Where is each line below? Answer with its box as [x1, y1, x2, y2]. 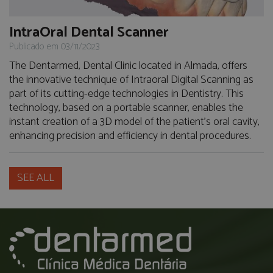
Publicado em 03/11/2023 [9, 39, 100, 55]
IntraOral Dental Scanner [9, 21, 169, 45]
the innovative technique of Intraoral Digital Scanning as [9, 71, 253, 90]
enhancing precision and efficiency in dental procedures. [9, 127, 251, 146]
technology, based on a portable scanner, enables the [9, 99, 243, 118]
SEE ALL [17, 169, 54, 188]
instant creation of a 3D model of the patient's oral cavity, [9, 113, 260, 132]
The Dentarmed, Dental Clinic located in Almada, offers [9, 57, 247, 76]
